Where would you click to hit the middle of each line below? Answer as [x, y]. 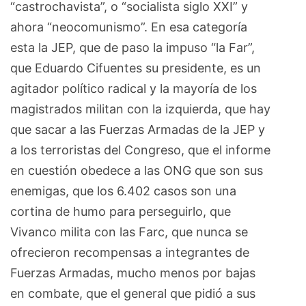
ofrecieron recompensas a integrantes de [130, 252]
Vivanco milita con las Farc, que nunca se [129, 232]
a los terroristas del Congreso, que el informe [140, 150]
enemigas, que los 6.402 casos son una [123, 191]
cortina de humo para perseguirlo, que [121, 211]
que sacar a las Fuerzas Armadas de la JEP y [138, 129]
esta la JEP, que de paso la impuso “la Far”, [133, 47]
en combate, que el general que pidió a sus [133, 293]
